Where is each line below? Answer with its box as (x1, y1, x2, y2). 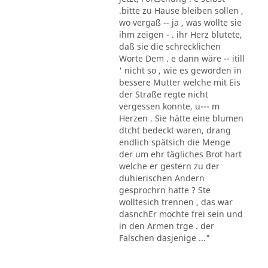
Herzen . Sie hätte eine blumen (118, 112, 243, 124)
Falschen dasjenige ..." (118, 232, 210, 243)
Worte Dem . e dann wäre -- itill (118, 52, 245, 64)
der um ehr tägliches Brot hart (118, 148, 242, 160)
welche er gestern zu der (118, 160, 220, 172)
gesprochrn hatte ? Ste (118, 184, 211, 196)
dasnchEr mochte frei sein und (118, 208, 243, 220)
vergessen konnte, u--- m (118, 100, 220, 112)
